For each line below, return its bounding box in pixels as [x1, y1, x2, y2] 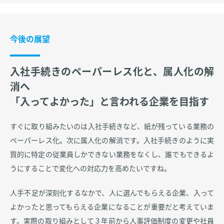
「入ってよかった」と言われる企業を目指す [10, 97, 209, 107]
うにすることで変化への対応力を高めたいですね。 [10, 165, 171, 172]
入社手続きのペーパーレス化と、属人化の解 [10, 67, 214, 77]
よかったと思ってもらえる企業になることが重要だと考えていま [10, 203, 214, 211]
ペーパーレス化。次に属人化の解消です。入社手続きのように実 [10, 137, 214, 144]
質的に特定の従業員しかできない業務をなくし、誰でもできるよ [10, 151, 214, 158]
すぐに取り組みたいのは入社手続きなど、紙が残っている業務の [10, 123, 214, 130]
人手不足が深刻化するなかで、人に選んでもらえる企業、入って [10, 189, 214, 197]
